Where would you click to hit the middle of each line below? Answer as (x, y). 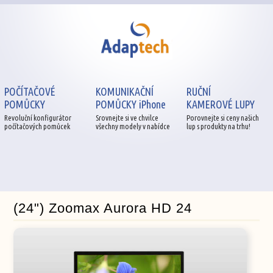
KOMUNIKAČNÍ (124, 91)
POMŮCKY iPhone (130, 104)
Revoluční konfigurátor (38, 117)
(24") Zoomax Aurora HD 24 (103, 208)
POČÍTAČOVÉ (30, 91)
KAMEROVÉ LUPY (220, 104)
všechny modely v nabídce (133, 126)
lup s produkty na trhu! (218, 126)
